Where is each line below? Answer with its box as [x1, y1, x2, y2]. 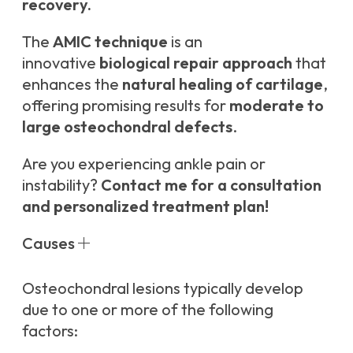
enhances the [22, 74, 122, 95]
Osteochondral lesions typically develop [22, 278, 303, 299]
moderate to [229, 95, 324, 116]
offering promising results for [22, 95, 229, 116]
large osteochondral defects [22, 117, 232, 137]
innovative [22, 53, 99, 73]
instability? [22, 175, 101, 195]
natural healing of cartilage [122, 74, 323, 95]
